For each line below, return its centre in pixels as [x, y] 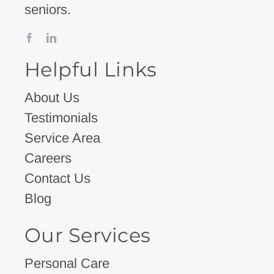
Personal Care [67, 263]
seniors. [47, 9]
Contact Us [57, 178]
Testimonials [61, 117]
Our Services [87, 235]
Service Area [62, 138]
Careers [48, 158]
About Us [52, 97]
